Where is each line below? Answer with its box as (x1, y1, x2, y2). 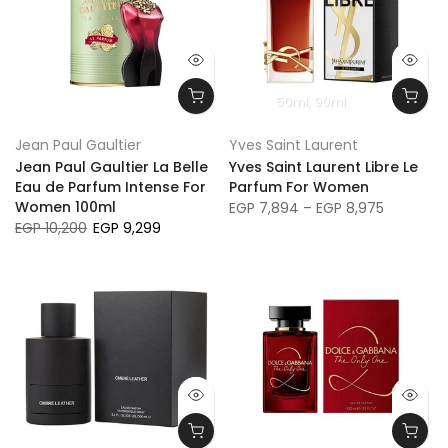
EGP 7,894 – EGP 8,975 (229, 198, 384, 218)
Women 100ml (15, 197, 116, 217)
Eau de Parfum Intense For (15, 177, 206, 197)
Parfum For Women (229, 177, 369, 197)
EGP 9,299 (93, 218, 161, 238)
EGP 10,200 (15, 218, 87, 238)
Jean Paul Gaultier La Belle (15, 157, 208, 177)
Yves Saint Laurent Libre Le (229, 157, 418, 177)
